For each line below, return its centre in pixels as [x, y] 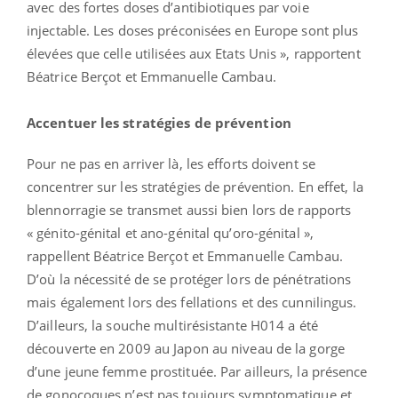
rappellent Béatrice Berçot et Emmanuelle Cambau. [185, 255]
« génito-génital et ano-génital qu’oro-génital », [170, 232]
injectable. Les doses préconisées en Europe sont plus [193, 30]
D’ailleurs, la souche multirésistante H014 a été [172, 325]
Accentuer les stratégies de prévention [159, 122]
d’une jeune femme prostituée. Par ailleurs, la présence [197, 371]
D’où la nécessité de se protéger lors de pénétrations [189, 279]
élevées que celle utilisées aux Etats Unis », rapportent [194, 53]
